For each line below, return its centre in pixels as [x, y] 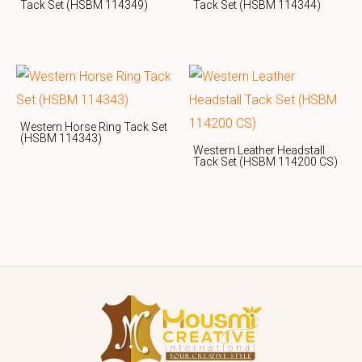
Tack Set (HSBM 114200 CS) [265, 162]
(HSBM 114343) [61, 139]
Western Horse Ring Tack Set [94, 127]
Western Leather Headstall [259, 151]
